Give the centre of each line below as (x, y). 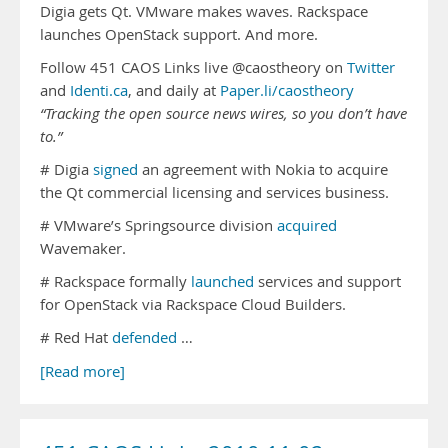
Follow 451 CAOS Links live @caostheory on (193, 67)
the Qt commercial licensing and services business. (214, 192)
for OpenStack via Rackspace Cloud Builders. (193, 304)
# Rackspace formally (115, 281)
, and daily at (174, 90)
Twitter (371, 67)
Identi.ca (99, 90)
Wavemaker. (83, 248)
